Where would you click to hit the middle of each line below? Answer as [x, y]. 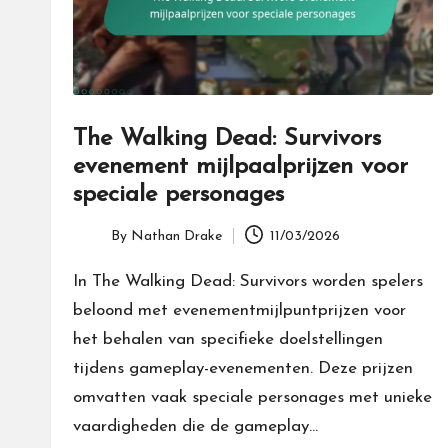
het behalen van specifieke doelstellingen [228, 340]
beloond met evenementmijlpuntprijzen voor [239, 311]
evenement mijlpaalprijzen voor [240, 167]
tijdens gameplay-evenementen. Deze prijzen [243, 369]
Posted [94, 247]
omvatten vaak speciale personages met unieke [252, 398]
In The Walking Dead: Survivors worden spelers [248, 282]
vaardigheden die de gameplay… [195, 427]
